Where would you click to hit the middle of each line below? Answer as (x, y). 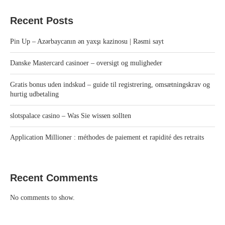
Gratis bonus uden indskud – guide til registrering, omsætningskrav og (110, 84)
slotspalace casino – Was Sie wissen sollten (71, 116)
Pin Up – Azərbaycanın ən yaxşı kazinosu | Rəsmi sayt (87, 41)
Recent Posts (42, 20)
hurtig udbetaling (34, 94)
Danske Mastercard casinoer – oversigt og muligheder (86, 63)
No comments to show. (42, 197)
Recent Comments (54, 178)
